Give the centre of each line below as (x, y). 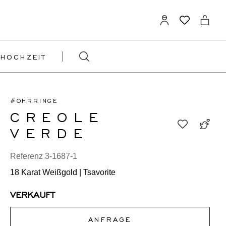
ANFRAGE (110, 219)
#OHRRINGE (34, 100)
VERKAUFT (32, 194)
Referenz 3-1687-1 (43, 156)
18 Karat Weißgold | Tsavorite (63, 172)
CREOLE (57, 116)
